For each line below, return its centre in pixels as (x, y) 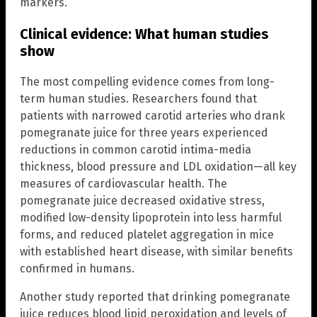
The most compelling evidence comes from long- (147, 81)
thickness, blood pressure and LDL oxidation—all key (158, 166)
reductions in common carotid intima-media (136, 149)
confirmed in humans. (77, 268)
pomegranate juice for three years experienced (144, 132)
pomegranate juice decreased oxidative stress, (142, 200)
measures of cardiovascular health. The (123, 183)
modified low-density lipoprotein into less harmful (151, 217)
